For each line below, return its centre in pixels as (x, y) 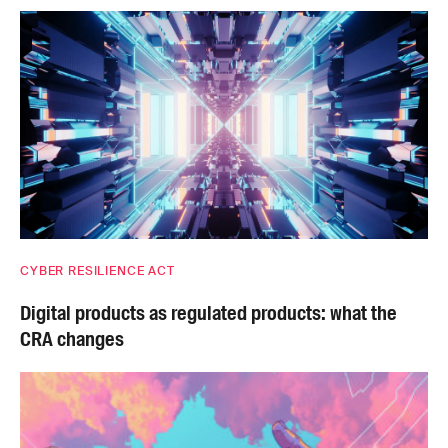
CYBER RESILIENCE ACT (97, 271)
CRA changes (72, 339)
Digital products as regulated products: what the (208, 313)
